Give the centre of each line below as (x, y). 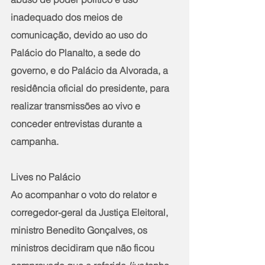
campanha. (35, 141)
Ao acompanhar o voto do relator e (85, 194)
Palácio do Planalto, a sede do (77, 52)
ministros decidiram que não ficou (84, 248)
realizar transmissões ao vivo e (77, 106)
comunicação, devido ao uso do (80, 35)
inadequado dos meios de (68, 17)
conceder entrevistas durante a (77, 123)
